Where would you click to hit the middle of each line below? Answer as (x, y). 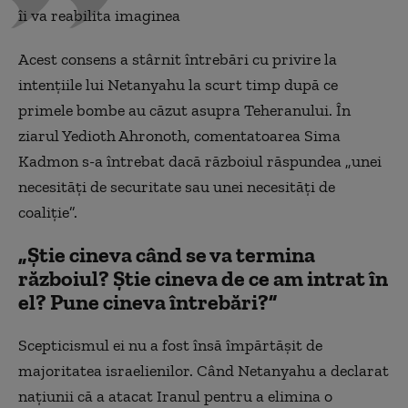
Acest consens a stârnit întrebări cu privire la (178, 59)
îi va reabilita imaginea (99, 15)
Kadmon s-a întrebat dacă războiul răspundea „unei (200, 161)
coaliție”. (48, 212)
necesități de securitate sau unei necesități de (177, 186)
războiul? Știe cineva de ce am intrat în (203, 278)
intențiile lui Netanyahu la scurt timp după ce (178, 84)
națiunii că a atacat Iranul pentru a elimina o (175, 396)
